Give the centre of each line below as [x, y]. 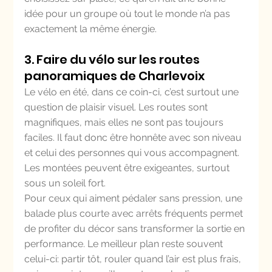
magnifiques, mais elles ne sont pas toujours [125, 122]
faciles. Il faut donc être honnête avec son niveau [134, 138]
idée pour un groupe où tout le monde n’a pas [129, 14]
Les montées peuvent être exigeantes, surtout [128, 168]
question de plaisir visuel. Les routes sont [117, 107]
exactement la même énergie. [91, 29]
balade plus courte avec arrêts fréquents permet [135, 213]
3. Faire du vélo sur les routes [114, 59]
